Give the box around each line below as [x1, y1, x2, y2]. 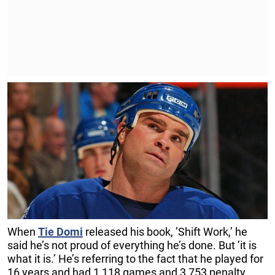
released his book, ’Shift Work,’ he [83, 225, 247, 239]
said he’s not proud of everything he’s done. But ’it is [7, 239, 257, 252]
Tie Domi [38, 225, 83, 239]
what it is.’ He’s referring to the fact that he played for [7, 252, 263, 266]
